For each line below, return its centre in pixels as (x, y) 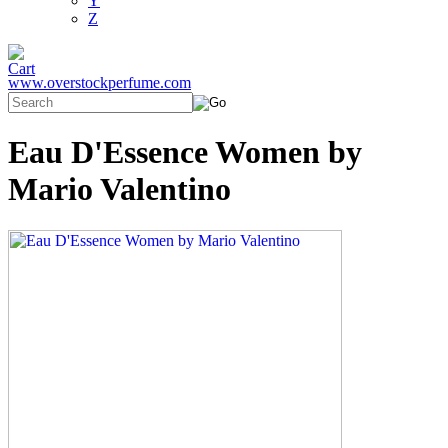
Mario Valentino (119, 189)
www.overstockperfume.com (99, 82)
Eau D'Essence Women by (185, 152)
